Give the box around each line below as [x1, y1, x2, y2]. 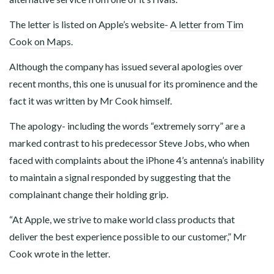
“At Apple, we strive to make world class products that [9, 213, 235, 226]
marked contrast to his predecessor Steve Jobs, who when [9, 137, 250, 149]
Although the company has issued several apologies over [9, 61, 243, 73]
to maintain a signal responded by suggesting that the [9, 171, 231, 183]
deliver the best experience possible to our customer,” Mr [9, 231, 246, 243]
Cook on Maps [9, 35, 71, 48]
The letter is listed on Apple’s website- [9, 18, 170, 31]
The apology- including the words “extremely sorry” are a [9, 120, 245, 132]
